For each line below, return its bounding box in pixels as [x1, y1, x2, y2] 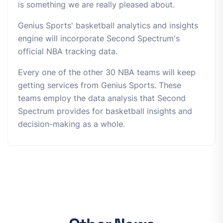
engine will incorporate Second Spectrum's [18, 33, 180, 43]
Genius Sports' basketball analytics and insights [18, 20, 198, 30]
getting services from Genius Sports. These [18, 80, 181, 90]
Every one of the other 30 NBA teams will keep [18, 67, 196, 77]
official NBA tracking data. [18, 46, 117, 56]
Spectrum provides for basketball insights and [18, 106, 192, 116]
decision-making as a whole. [18, 119, 125, 129]
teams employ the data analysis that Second [18, 93, 186, 103]
